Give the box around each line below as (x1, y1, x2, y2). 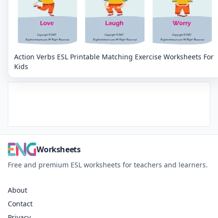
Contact (8, 199, 33, 209)
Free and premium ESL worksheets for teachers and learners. (8, 160, 208, 170)
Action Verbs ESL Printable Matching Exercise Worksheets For (14, 52, 214, 62)
